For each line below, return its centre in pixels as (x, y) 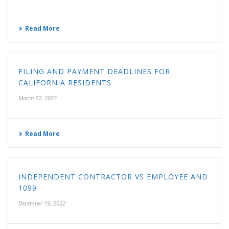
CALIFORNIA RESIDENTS (65, 83)
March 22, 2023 (38, 98)
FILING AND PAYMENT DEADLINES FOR (94, 71)
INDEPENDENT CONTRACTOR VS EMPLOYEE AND (113, 177)
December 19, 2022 (42, 203)
